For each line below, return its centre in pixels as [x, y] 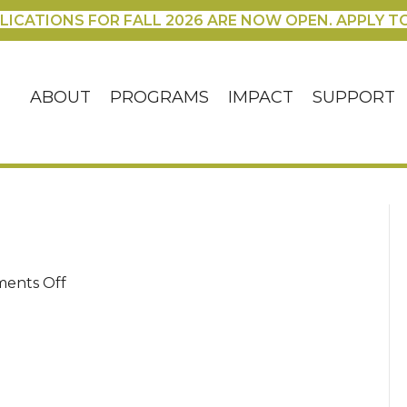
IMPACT [261, 98]
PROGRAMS [160, 98]
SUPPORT [354, 98]
